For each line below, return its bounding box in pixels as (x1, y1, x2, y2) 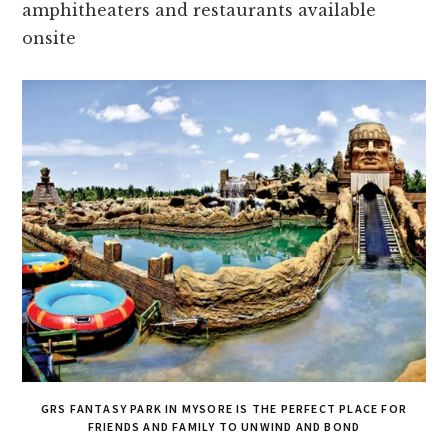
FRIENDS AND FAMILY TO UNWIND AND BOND (87, 419, 361, 435)
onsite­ (22, 27, 77, 48)
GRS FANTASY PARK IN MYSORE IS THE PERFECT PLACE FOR (40, 401, 408, 417)
